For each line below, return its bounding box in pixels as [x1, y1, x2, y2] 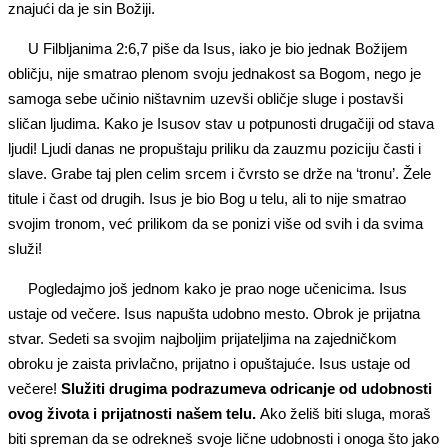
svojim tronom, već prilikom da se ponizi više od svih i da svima [8, 214, 423, 232]
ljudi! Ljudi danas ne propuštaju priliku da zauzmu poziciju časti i [8, 139, 421, 157]
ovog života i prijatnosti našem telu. [8, 404, 256, 422]
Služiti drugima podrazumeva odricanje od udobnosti [61, 379, 432, 397]
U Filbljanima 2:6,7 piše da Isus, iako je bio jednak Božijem [28, 39, 408, 57]
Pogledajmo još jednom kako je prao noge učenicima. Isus [28, 279, 407, 297]
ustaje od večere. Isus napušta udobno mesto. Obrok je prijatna [8, 304, 420, 322]
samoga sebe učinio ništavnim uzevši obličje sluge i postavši [8, 89, 403, 107]
